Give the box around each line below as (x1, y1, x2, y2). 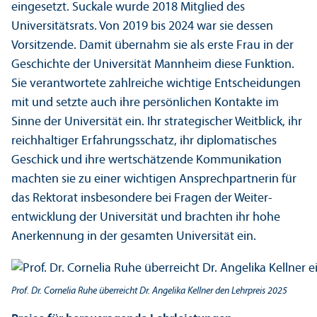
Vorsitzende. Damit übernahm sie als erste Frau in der (11, 39, 294, 53)
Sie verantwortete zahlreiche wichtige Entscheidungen (11, 77, 301, 91)
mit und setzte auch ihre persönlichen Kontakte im (11, 96, 279, 110)
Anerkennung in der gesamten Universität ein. (11, 230, 256, 244)
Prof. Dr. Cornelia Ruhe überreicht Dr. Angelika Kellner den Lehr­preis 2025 (11, 286, 287, 297)
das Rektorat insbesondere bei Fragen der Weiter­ (11, 192, 272, 206)
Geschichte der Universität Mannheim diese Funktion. (11, 58, 294, 72)
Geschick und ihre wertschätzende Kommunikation (11, 154, 282, 168)
